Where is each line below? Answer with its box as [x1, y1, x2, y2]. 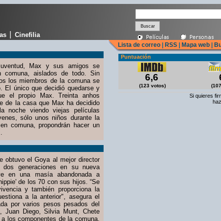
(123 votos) [138, 83, 166, 88]
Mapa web [182, 41, 210, 48]
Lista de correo [118, 41, 160, 48]
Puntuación [121, 54, 151, 60]
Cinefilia [15, 31, 40, 38]
